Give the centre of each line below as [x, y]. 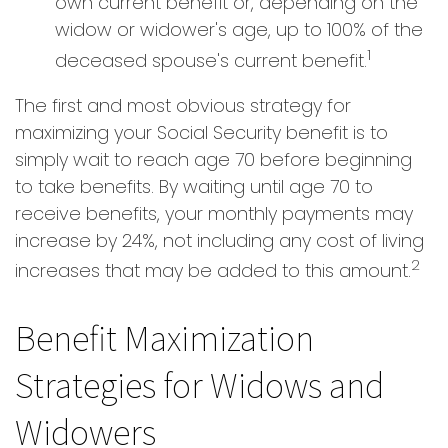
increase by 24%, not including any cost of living [219, 240]
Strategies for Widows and [199, 384]
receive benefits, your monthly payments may [214, 213]
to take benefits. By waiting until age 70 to [194, 186]
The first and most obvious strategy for [183, 105]
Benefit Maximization [164, 337]
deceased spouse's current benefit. [211, 60]
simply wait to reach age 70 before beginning [213, 159]
